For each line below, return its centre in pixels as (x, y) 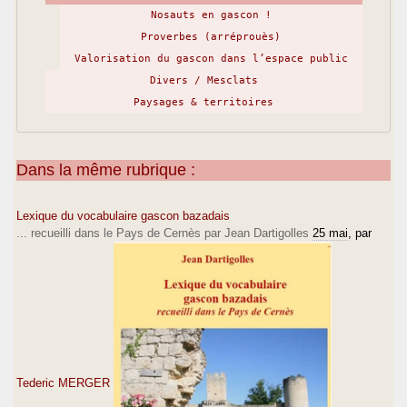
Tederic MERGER (63, 382)
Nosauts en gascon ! (211, 15)
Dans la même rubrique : (106, 169)
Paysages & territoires (203, 102)
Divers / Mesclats (203, 80)
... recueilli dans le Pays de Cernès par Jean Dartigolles (163, 233)
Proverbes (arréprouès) (211, 36)
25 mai (330, 233)
